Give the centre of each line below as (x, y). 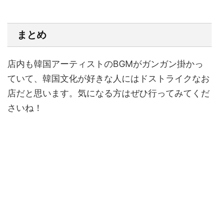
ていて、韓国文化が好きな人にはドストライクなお (109, 78)
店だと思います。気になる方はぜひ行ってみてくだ (109, 93)
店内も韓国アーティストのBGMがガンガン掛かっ (105, 64)
